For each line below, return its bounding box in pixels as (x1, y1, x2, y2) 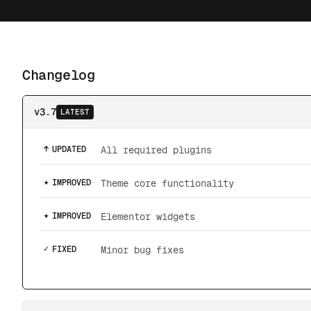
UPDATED (52, 144, 86, 154)
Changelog (22, 67, 95, 83)
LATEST (60, 107, 90, 116)
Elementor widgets (101, 211, 195, 222)
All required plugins (101, 144, 212, 155)
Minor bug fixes (101, 244, 184, 255)
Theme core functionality (101, 178, 234, 189)
